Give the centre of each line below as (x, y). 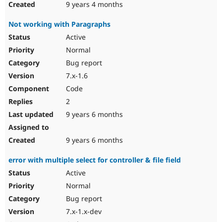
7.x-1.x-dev (83, 212)
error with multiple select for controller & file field (95, 160)
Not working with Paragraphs (59, 24)
